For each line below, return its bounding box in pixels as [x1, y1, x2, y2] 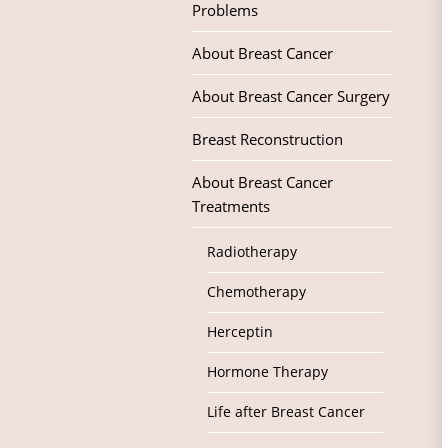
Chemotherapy [207, 283, 306, 301]
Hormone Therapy [207, 363, 328, 381]
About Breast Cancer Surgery [192, 86, 390, 106]
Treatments [192, 196, 270, 216]
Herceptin [207, 323, 273, 341]
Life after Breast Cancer [207, 403, 365, 421]
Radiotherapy [207, 243, 297, 261]
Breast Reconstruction [192, 129, 343, 149]
